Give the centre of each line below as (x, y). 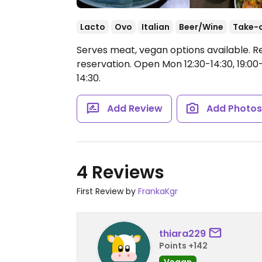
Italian (156, 27)
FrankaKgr (158, 191)
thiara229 (182, 233)
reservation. (105, 64)
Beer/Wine (201, 27)
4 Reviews (120, 173)
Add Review (135, 108)
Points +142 (183, 245)
